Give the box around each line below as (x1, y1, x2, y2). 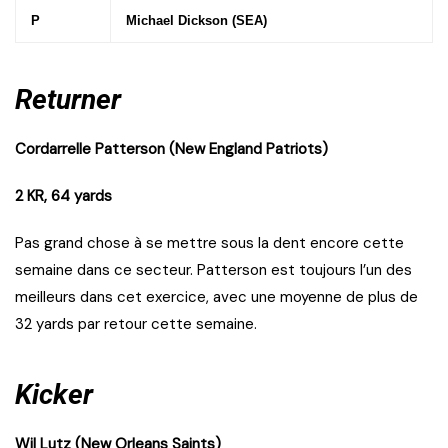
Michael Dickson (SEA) (126, 13, 267, 29)
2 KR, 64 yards (15, 186, 112, 207)
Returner (15, 83, 121, 117)
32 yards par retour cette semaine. (15, 314, 257, 335)
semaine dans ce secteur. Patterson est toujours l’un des (15, 260, 412, 281)
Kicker (15, 378, 93, 412)
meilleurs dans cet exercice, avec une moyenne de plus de (15, 287, 418, 308)
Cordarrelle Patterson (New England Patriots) (15, 139, 328, 160)
